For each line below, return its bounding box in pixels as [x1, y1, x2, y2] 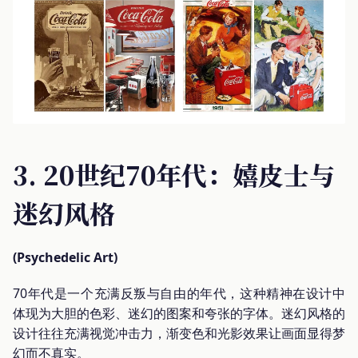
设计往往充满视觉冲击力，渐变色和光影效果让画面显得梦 [13, 324, 345, 342]
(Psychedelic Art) [13, 248, 117, 266]
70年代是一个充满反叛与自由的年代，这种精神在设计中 [13, 284, 345, 302]
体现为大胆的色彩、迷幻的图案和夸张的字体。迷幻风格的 [13, 304, 345, 322]
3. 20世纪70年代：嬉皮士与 [13, 155, 335, 193]
